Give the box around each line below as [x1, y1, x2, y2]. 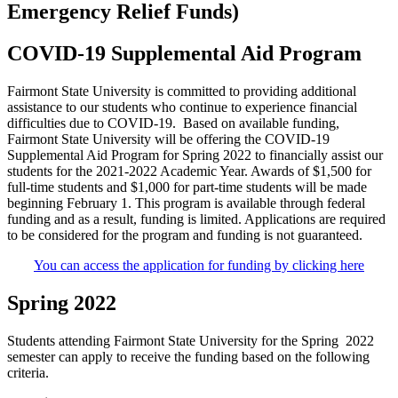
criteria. [7, 364, 49, 380]
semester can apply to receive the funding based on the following [7, 348, 370, 364]
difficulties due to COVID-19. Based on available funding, [7, 115, 339, 131]
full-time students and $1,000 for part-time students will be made [7, 179, 367, 195]
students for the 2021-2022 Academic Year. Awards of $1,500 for [7, 163, 371, 179]
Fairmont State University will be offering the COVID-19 [7, 131, 330, 147]
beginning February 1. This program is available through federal [7, 195, 365, 211]
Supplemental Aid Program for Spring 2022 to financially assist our [7, 147, 383, 163]
